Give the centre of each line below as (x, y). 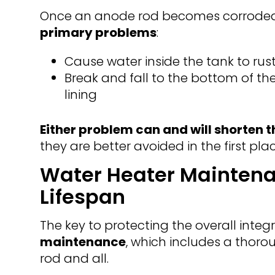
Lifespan (82, 197)
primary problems (98, 33)
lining (80, 95)
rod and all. (74, 259)
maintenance (83, 242)
